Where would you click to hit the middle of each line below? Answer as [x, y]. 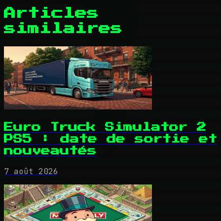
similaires [63, 29]
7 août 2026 [31, 171]
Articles [51, 14]
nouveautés [50, 150]
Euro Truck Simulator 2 [105, 127]
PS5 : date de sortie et [110, 139]
